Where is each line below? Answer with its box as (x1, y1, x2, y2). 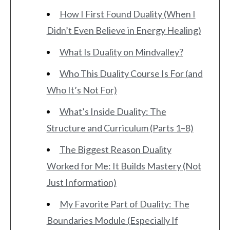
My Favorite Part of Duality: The (59, 198, 189, 210)
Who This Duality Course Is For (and (59, 68, 203, 80)
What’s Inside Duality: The (59, 106, 166, 118)
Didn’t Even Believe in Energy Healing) (46, 25, 201, 36)
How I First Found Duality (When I (59, 8, 196, 20)
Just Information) (46, 177, 117, 188)
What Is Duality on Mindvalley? (59, 46, 183, 58)
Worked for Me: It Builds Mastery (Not (46, 160, 201, 172)
